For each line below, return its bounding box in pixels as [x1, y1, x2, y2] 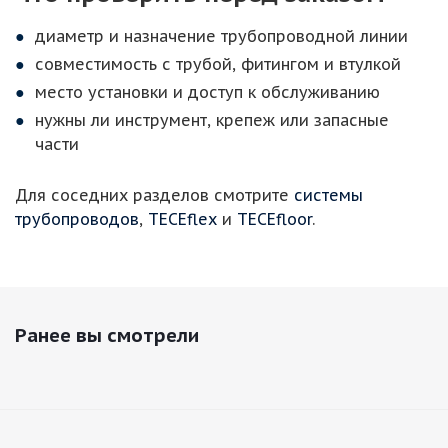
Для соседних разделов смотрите [15, 185, 294, 205]
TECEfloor [237, 209, 312, 229]
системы [294, 185, 363, 205]
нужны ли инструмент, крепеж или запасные [35, 110, 389, 130]
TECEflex [148, 209, 217, 229]
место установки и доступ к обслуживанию [35, 82, 380, 102]
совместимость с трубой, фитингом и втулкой [35, 54, 401, 74]
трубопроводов [15, 209, 139, 229]
